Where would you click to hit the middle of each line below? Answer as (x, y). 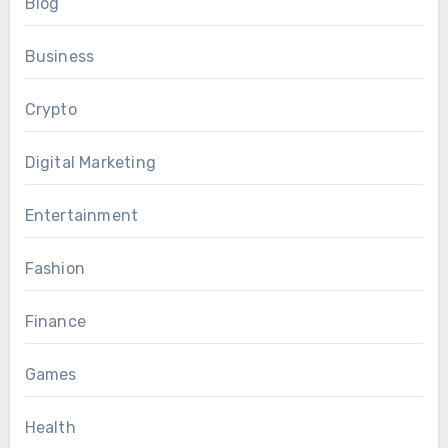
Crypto (50, 110)
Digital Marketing (90, 163)
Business (59, 57)
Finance (55, 322)
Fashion (54, 269)
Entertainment (81, 216)
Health (50, 428)
